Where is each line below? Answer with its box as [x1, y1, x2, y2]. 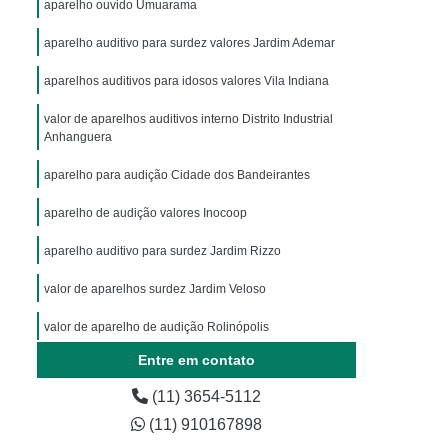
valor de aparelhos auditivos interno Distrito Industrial [44, 112, 333, 126]
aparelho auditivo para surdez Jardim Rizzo [44, 244, 281, 258]
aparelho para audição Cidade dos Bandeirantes [44, 168, 310, 182]
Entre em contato [138, 352, 255, 368]
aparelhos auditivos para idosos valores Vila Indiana [44, 74, 329, 88]
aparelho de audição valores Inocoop [44, 206, 247, 220]
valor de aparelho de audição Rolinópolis [44, 320, 269, 334]
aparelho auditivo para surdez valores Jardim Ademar [44, 36, 335, 50]
